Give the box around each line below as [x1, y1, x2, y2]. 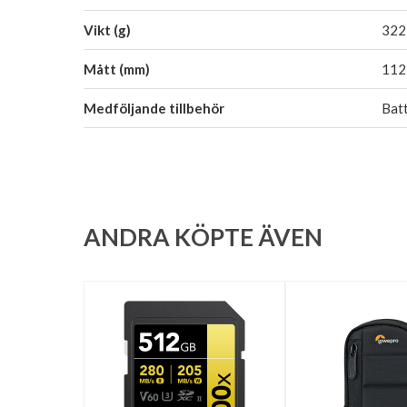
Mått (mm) [84, 60, 150, 77]
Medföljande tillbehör [84, 99, 224, 116]
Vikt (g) [84, 21, 131, 38]
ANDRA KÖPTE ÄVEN [84, 222, 323, 252]
